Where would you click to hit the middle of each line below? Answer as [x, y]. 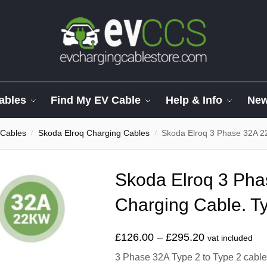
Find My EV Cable [96, 100]
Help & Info [194, 100]
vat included [230, 238]
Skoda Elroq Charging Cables [94, 133]
